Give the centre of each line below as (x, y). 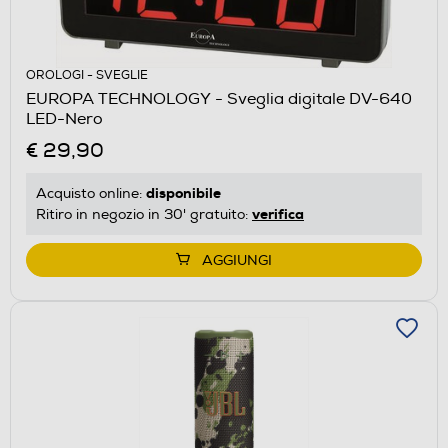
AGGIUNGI (237, 260)
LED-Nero (64, 118)
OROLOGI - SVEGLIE (87, 75)
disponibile (183, 192)
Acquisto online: (91, 193)
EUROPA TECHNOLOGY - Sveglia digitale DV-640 (219, 98)
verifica (278, 213)
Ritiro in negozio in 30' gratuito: (144, 214)
